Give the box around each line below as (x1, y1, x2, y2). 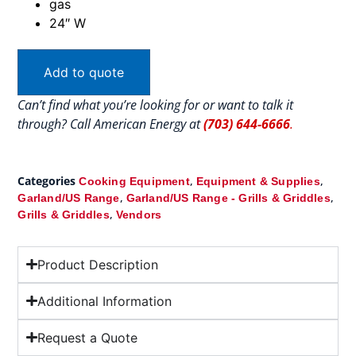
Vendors (115, 207, 162, 221)
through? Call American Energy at (17, 115, 204, 133)
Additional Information (37, 292, 172, 309)
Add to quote (44, 64, 125, 81)
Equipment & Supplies (195, 174, 320, 188)
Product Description (37, 256, 158, 273)
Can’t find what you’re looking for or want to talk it (17, 96, 294, 114)
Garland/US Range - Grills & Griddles (126, 191, 331, 204)
